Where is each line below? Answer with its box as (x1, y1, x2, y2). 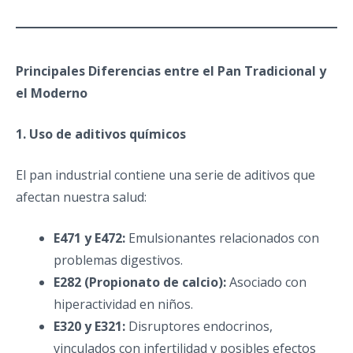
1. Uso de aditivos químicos (16, 125, 186, 143)
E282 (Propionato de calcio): (54, 273, 226, 291)
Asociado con (226, 273, 307, 291)
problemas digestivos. (54, 251, 183, 269)
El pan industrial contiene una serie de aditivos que (16, 166, 315, 184)
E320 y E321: (54, 318, 125, 335)
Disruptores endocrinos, (125, 318, 273, 335)
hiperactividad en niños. (54, 295, 193, 313)
